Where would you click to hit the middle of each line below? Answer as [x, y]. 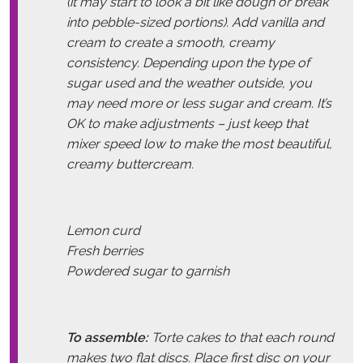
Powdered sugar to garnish [148, 271]
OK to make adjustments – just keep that [187, 123]
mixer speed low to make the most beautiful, [199, 143]
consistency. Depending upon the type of [188, 62]
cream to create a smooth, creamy [171, 42]
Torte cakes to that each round [241, 337]
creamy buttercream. [130, 164]
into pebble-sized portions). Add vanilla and [195, 22]
